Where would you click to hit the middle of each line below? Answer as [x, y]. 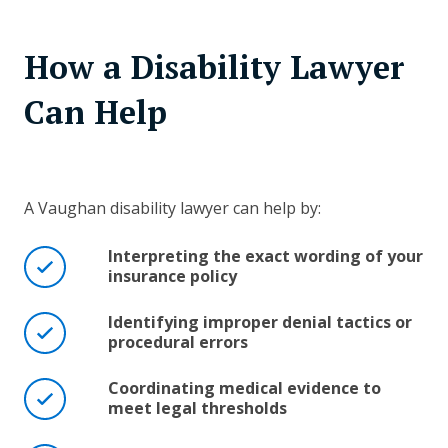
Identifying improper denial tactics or [260, 322]
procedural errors [178, 342]
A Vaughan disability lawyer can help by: [172, 208]
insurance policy [172, 276]
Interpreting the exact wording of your [265, 256]
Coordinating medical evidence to [244, 388]
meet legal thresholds [197, 408]
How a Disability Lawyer [214, 67]
